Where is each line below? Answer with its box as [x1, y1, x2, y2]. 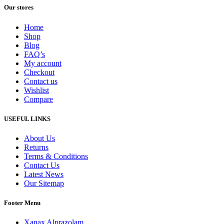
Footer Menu [4, 199, 40, 207]
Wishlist [24, 85, 49, 94]
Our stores [4, 3, 33, 11]
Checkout [24, 67, 54, 76]
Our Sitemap [24, 178, 64, 187]
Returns [24, 142, 48, 151]
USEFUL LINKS [4, 114, 50, 122]
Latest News [24, 169, 63, 178]
